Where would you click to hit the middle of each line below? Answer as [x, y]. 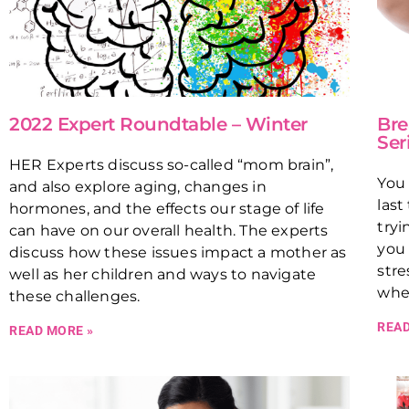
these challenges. [75, 296]
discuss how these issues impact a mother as [178, 252]
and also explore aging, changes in [138, 186]
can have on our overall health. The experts [169, 230]
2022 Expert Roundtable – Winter [158, 124]
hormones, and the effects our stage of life [167, 208]
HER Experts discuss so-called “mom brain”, [172, 164]
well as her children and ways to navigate [163, 274]
